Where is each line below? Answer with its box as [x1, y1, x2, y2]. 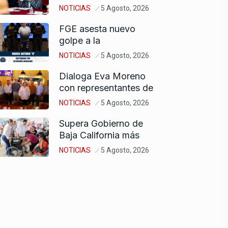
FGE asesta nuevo [59, 23, 135, 34]
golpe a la [59, 35, 100, 46]
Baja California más [59, 129, 139, 140]
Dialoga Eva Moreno [59, 70, 146, 81]
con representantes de [59, 82, 153, 93]
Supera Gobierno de [59, 118, 143, 129]
